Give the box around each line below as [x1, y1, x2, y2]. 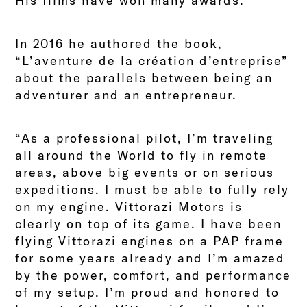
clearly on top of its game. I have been [15, 216, 282, 231]
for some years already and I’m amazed [15, 250, 286, 265]
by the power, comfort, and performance [15, 267, 292, 282]
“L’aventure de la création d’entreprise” [15, 53, 289, 68]
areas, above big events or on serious [15, 164, 275, 180]
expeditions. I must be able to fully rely [15, 182, 290, 197]
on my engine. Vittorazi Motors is [15, 199, 243, 214]
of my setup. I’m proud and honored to [15, 284, 280, 299]
